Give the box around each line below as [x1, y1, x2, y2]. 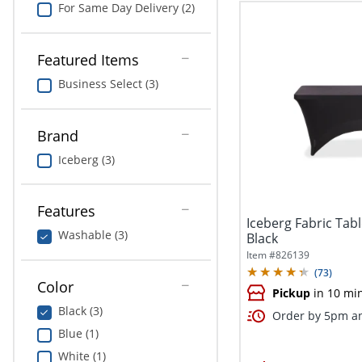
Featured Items [36, 50, 139, 70]
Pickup [272, 285, 311, 301]
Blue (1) [57, 325, 99, 341]
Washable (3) [57, 227, 128, 243]
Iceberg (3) [57, 151, 115, 167]
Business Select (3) [57, 76, 158, 92]
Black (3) [57, 302, 103, 318]
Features [36, 201, 95, 221]
